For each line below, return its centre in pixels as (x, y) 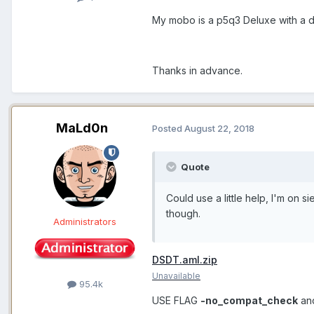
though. (183, 213)
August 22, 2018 (219, 129)
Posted (168, 129)
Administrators (85, 221)
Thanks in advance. (197, 70)
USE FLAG (176, 300)
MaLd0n (82, 128)
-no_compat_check (249, 300)
